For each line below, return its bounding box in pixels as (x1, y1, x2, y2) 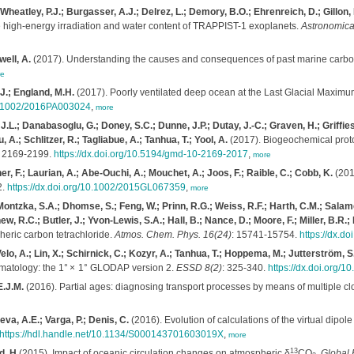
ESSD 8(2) (175, 262, 222, 273)
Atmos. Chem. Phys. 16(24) (114, 229, 232, 240)
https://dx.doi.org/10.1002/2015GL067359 (6, 182, 186, 193)
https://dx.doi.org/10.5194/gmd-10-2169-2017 (53, 149, 248, 160)
